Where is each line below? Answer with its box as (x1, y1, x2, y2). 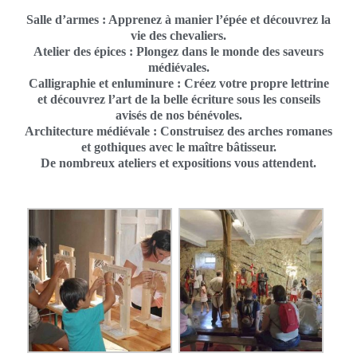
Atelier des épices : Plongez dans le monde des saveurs (33, 43, 324, 59)
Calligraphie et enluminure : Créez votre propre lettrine (28, 75, 329, 91)
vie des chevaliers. (131, 27, 226, 43)
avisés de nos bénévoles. (115, 107, 242, 123)
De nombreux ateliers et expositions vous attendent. (41, 155, 316, 171)
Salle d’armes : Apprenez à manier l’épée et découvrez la (26, 11, 331, 27)
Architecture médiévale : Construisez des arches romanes (25, 123, 332, 139)
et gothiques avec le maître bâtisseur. (80, 139, 277, 155)
